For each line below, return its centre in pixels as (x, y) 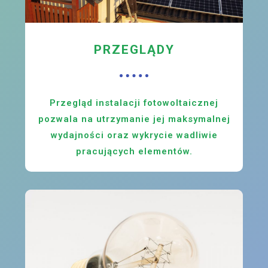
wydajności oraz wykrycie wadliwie (134, 135)
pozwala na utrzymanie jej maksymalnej (134, 119)
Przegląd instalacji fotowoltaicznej (134, 103)
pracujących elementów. (134, 152)
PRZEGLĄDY (134, 50)
